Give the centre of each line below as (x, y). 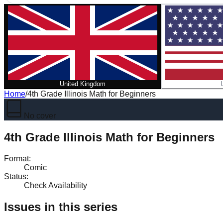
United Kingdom (83, 84)
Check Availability (56, 185)
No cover (40, 116)
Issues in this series (61, 207)
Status (15, 176)
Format (16, 158)
